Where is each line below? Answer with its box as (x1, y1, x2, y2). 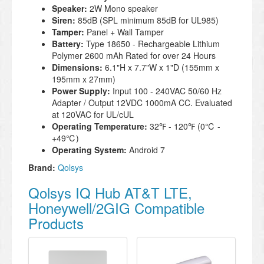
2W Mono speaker (90, 2, 158, 15)
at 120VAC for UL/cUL (52, 108, 134, 121)
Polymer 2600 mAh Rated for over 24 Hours (52, 49, 216, 62)
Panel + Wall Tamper (87, 26, 164, 38)
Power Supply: (52, 85, 113, 97)
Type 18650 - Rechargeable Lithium (86, 38, 220, 50)
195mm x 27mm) (52, 73, 115, 85)
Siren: (52, 14, 78, 27)
